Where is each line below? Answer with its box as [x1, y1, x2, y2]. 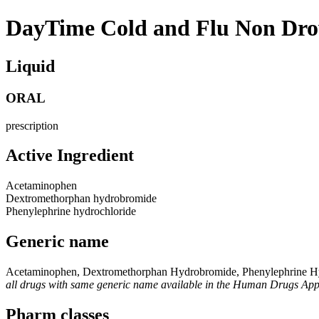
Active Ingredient [6, 146, 134, 165]
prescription [6, 119, 58, 132]
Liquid [6, 56, 55, 75]
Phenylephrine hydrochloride [6, 205, 136, 218]
